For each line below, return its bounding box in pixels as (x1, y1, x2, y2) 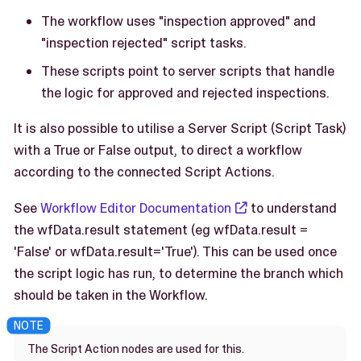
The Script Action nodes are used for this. (27, 340, 244, 357)
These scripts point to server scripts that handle (41, 62, 334, 81)
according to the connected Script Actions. (14, 163, 275, 181)
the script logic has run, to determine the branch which (14, 264, 343, 283)
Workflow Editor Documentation (40, 199, 231, 218)
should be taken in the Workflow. (14, 286, 208, 305)
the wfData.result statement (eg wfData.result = (14, 221, 308, 239)
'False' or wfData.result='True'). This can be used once (14, 243, 337, 261)
